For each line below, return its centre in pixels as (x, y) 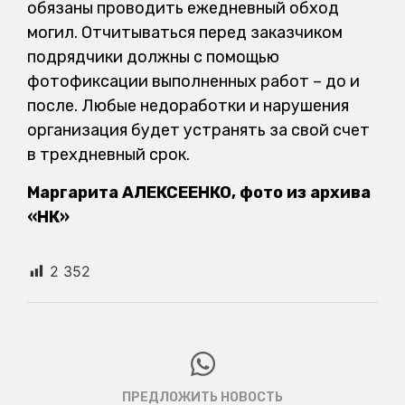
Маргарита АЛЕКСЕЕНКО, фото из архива (199, 192)
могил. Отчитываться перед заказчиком (185, 33)
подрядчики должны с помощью (153, 57)
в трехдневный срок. (108, 155)
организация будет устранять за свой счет (198, 131)
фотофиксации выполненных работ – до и (193, 82)
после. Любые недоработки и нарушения (188, 106)
